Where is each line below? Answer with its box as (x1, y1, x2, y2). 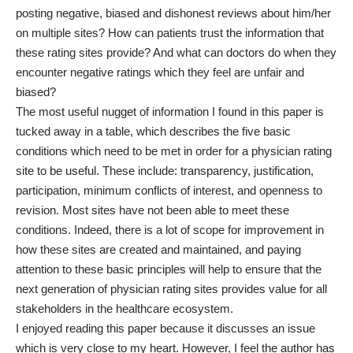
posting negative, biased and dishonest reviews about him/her (16, 6, 331, 20)
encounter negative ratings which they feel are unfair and (16, 65, 304, 79)
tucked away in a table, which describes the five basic (16, 124, 291, 138)
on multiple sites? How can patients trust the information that (16, 25, 324, 39)
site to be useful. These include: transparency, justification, (16, 163, 314, 177)
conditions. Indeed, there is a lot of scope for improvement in (16, 222, 324, 236)
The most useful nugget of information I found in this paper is (16, 104, 324, 118)
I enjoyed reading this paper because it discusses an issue (16, 321, 315, 335)
